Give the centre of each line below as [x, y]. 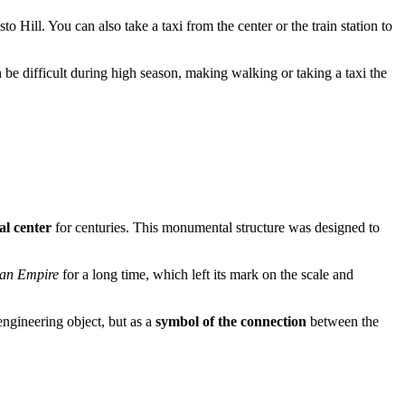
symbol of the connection [231, 322]
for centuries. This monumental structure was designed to [216, 228]
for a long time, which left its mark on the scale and [206, 275]
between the [343, 322]
